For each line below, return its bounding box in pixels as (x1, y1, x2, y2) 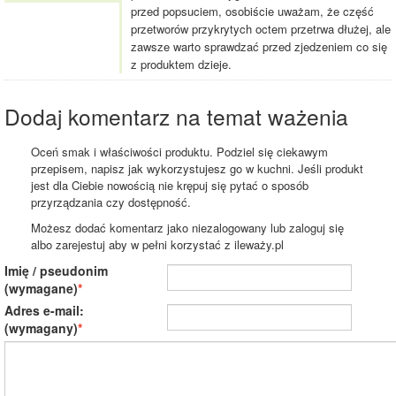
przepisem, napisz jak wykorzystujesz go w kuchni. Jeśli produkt (31, 160, 363, 178)
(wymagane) (4, 279, 78, 298)
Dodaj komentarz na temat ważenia (4, 101, 348, 133)
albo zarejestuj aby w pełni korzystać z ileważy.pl (31, 236, 284, 254)
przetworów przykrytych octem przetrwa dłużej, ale (131, 20, 391, 38)
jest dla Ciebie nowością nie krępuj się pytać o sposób (31, 177, 308, 194)
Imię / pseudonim (4, 262, 108, 280)
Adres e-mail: (4, 301, 84, 320)
